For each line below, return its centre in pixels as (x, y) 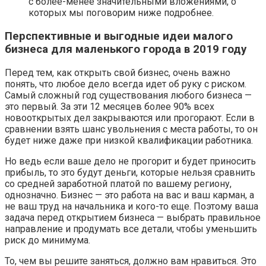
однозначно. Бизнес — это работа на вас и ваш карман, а (129, 195)
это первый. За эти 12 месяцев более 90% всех (110, 106)
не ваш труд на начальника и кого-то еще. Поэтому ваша (132, 206)
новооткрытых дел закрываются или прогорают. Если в (130, 118)
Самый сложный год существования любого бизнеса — (128, 95)
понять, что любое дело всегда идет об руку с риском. (126, 84)
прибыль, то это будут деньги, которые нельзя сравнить (130, 172)
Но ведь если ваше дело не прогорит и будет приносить (130, 161)
